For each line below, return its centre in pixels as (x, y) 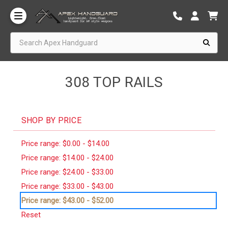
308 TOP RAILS (114, 82)
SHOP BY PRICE (51, 120)
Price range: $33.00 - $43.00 (67, 186)
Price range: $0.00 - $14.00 (65, 143)
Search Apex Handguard (49, 36)
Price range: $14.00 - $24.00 (67, 158)
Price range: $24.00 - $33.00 (67, 172)
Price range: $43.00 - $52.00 (67, 200)
